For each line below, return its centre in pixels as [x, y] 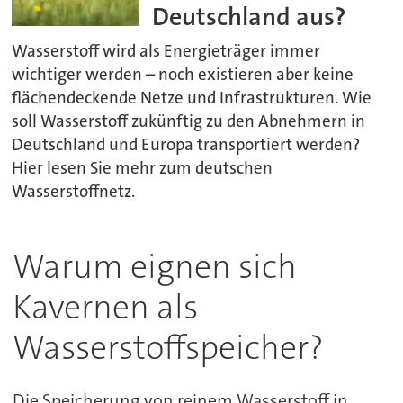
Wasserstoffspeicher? [168, 348]
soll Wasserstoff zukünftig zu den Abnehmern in [189, 122]
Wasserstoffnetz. [74, 192]
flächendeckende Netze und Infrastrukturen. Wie [192, 99]
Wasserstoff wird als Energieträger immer [166, 52]
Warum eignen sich [154, 267]
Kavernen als [105, 308]
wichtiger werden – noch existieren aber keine [183, 75]
